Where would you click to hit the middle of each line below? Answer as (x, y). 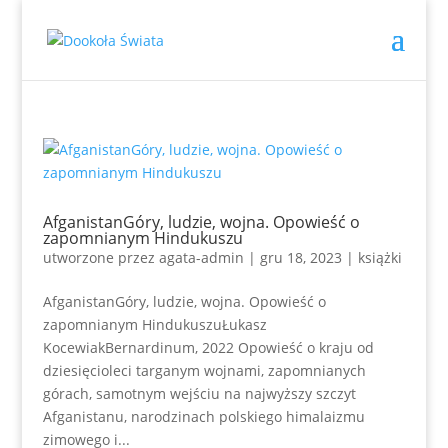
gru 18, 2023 (300, 257)
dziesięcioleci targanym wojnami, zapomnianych (204, 370)
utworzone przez (100, 257)
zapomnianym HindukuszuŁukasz (154, 324)
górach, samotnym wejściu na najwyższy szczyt (199, 393)
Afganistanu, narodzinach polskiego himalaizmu (203, 416)
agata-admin (201, 257)
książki (379, 257)
